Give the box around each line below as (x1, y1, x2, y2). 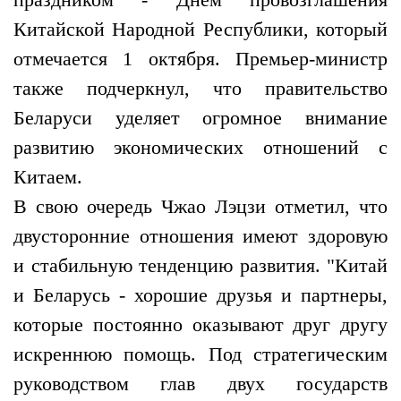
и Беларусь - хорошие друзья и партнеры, (13, 284, 388, 307)
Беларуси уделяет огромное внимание (13, 107, 388, 130)
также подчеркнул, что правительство (13, 77, 388, 100)
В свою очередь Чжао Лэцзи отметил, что (13, 195, 388, 218)
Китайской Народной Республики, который (13, 18, 388, 41)
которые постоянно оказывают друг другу (13, 313, 388, 337)
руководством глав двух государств (13, 372, 388, 396)
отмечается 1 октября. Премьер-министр (13, 47, 388, 71)
